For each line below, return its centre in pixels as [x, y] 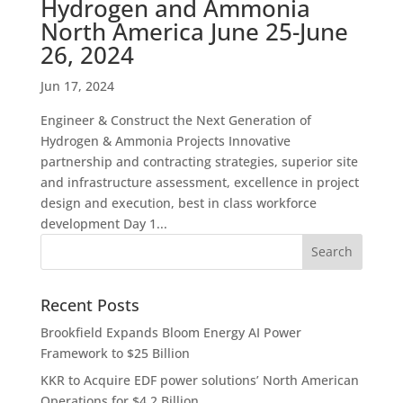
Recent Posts [90, 304]
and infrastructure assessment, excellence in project [199, 182]
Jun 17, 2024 [77, 85]
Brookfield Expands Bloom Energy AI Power [170, 332]
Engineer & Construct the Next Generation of [175, 120]
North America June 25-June [194, 31]
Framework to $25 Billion [115, 353]
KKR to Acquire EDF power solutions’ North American [199, 380]
